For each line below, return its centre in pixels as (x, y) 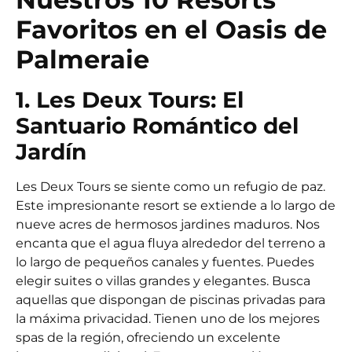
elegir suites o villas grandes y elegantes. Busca (163, 280)
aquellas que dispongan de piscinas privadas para (170, 299)
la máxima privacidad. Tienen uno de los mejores (168, 318)
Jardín (51, 151)
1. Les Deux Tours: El (130, 99)
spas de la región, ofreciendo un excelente (148, 337)
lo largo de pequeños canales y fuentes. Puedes (165, 262)
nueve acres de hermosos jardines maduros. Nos (168, 224)
